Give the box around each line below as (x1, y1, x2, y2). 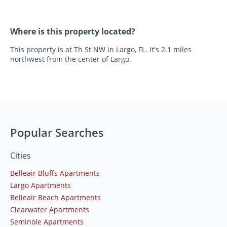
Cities (10, 149, 31, 161)
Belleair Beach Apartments (10, 192, 101, 202)
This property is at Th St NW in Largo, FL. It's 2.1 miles (10, 44, 192, 54)
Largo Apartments (10, 180, 71, 190)
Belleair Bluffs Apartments (10, 168, 100, 178)
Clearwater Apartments (10, 204, 89, 214)
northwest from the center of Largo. (10, 54, 131, 64)
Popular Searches (10, 124, 104, 140)
